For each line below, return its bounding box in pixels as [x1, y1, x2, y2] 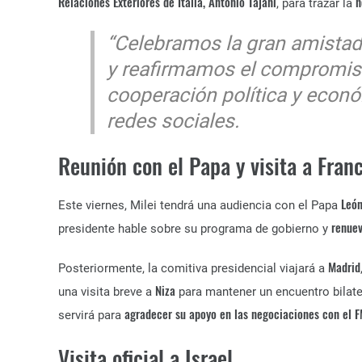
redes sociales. [107, 109, 240, 133]
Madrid [328, 258, 360, 276]
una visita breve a [58, 284, 155, 299]
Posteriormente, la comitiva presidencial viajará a [58, 261, 328, 276]
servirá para [58, 308, 124, 322]
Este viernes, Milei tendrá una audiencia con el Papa [58, 198, 341, 213]
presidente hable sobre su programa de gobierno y [58, 221, 331, 236]
